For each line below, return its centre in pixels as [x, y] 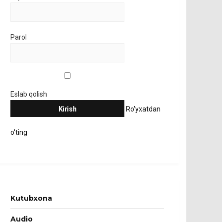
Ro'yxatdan [143, 109]
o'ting [19, 132]
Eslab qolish [29, 94]
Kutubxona [31, 198]
